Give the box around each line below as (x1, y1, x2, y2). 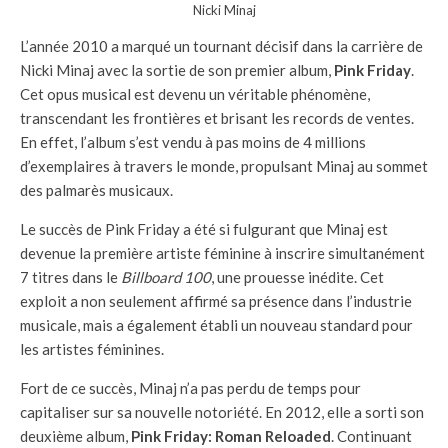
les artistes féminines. (20, 339, 164, 358)
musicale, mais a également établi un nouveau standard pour (20, 315, 413, 334)
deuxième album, (20, 426, 131, 445)
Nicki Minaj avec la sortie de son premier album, (20, 60, 334, 79)
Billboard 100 (121, 267, 211, 286)
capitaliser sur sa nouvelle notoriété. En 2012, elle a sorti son (20, 402, 424, 421)
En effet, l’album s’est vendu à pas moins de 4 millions (20, 132, 366, 151)
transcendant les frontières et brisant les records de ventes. (20, 108, 414, 127)
